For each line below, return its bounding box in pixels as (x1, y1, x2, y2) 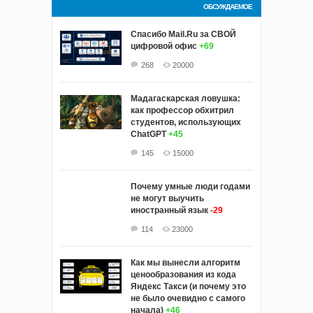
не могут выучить (131, 193, 204, 203)
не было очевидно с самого (131, 293, 245, 303)
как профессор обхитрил (131, 105, 234, 115)
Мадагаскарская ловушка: (131, 93, 240, 103)
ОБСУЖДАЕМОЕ (203, 2, 252, 10)
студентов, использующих (131, 117, 241, 127)
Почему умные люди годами (131, 181, 250, 191)
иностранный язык (131, 205, 208, 215)
